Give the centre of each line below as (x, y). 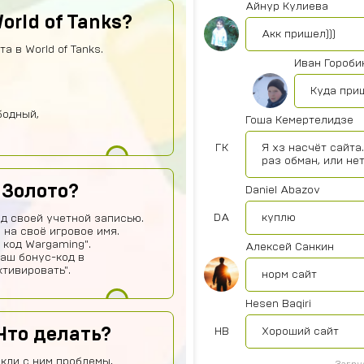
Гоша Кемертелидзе (299, 120)
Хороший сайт (300, 331)
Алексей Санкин (290, 247)
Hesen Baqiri (278, 304)
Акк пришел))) (299, 34)
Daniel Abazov (283, 190)
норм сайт (289, 275)
